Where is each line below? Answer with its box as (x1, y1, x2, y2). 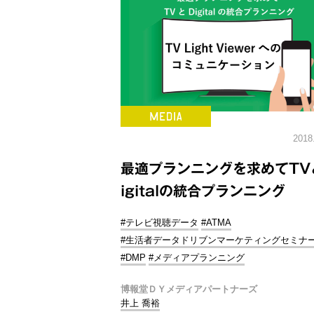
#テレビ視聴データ (121, 217, 198, 228)
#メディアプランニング (149, 252, 245, 263)
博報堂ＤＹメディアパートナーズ (121, 284, 257, 294)
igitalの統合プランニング (121, 184, 285, 198)
